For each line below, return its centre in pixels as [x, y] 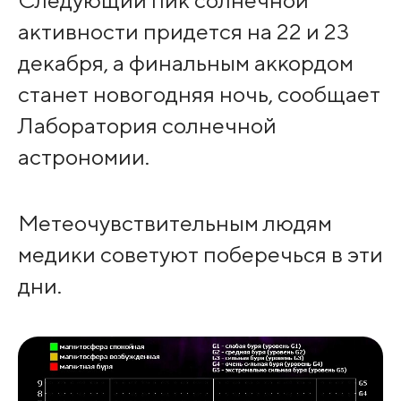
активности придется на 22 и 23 [183, 31]
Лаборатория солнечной [147, 125]
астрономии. [83, 156]
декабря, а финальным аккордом [185, 62]
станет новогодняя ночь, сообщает [199, 94]
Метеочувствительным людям [175, 222]
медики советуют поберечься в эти [200, 254]
